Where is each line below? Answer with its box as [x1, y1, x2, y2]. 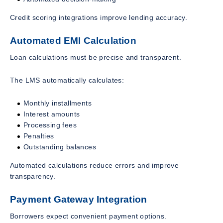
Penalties [23, 132, 54, 140]
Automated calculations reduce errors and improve [10, 161, 179, 169]
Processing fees [23, 121, 77, 129]
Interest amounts [23, 110, 80, 118]
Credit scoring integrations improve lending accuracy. [10, 13, 188, 22]
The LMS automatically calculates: [10, 76, 124, 84]
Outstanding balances [23, 143, 96, 151]
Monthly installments [23, 99, 92, 107]
